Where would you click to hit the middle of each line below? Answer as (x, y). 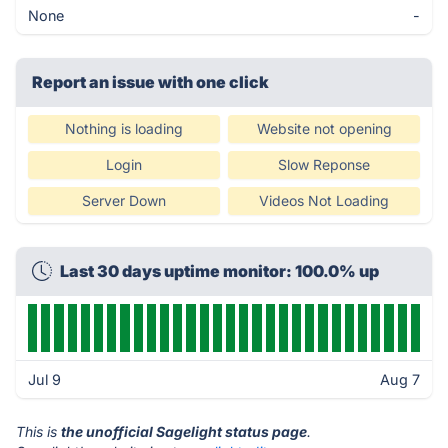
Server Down (124, 200)
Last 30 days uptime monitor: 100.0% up (219, 271)
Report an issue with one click (150, 82)
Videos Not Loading (324, 200)
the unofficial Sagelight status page (184, 431)
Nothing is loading (124, 128)
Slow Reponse (324, 164)
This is (38, 431)
